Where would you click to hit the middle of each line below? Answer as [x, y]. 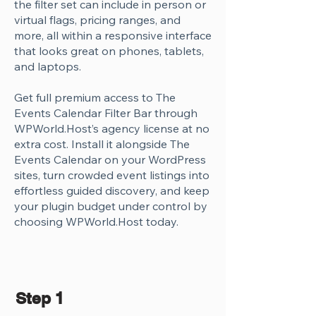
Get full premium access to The [95, 97]
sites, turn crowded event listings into [112, 175]
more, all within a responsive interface [113, 35]
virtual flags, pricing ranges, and [97, 20]
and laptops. [48, 66]
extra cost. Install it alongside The [102, 144]
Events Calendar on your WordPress [110, 159]
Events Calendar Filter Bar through [106, 113]
